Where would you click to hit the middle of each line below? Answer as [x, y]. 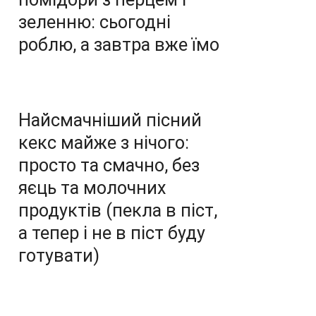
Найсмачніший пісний [110, 120]
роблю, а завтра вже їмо [119, 45]
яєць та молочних [92, 188]
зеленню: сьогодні [95, 22]
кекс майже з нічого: [104, 143]
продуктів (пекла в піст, [118, 211]
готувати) [59, 256]
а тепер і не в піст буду [112, 233]
